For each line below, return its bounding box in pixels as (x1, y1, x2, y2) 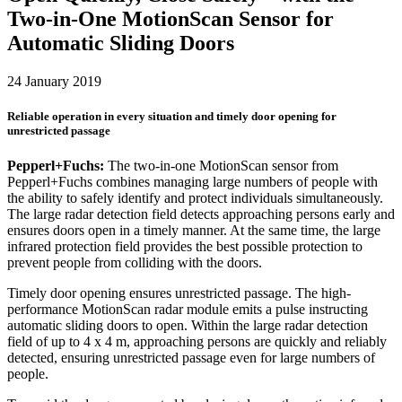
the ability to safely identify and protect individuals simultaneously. (7, 190, 383, 206)
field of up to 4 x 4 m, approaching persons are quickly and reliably (7, 334, 387, 350)
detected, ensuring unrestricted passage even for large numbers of (7, 350, 375, 366)
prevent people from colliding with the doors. (7, 255, 262, 271)
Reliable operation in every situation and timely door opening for (7, 109, 336, 123)
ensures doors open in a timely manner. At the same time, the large (7, 223, 380, 239)
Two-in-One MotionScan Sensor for (7, 6, 334, 31)
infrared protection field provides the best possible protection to (7, 239, 363, 255)
